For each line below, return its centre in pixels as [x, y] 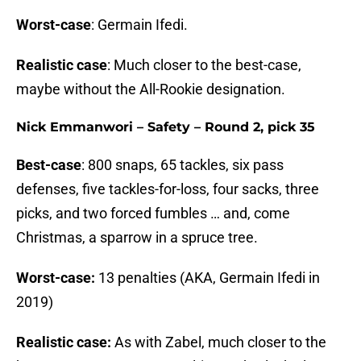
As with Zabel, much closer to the [219, 342]
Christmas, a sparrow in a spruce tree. [137, 238]
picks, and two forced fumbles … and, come [153, 214]
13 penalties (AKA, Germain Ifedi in [207, 278]
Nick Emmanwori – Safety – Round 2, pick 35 [166, 127]
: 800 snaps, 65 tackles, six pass [183, 165]
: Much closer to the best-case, [204, 65]
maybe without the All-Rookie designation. [151, 89]
